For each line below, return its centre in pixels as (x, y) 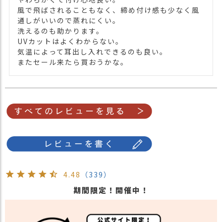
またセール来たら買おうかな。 (73, 62)
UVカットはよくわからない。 (70, 41)
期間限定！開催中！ (111, 190)
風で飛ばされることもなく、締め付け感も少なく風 (109, 10)
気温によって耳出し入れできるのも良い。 (92, 51)
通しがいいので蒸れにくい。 (69, 20)
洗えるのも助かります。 (61, 30)
